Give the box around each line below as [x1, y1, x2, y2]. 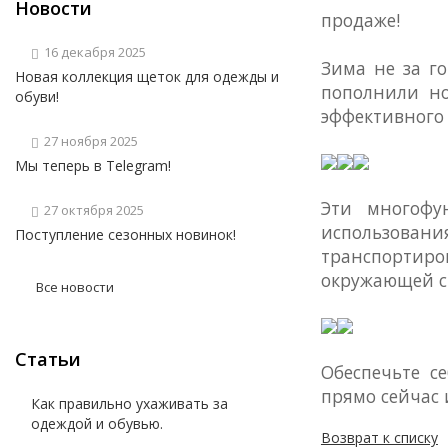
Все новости [36, 278, 114, 296]
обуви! [15, 87, 59, 106]
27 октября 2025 [44, 201, 144, 219]
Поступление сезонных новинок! [15, 225, 236, 244]
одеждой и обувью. [31, 414, 163, 433]
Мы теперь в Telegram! [15, 156, 171, 175]
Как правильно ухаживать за [31, 394, 228, 413]
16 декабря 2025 [44, 43, 146, 61]
